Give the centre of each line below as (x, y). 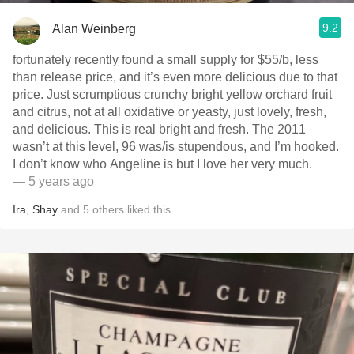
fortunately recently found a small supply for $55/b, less (166, 60)
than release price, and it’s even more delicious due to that (175, 77)
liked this (147, 209)
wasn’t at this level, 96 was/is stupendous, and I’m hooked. (176, 147)
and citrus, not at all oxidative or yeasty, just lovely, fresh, (169, 112)
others (108, 209)
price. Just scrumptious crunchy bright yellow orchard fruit (172, 94)
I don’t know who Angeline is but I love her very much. (162, 164)
